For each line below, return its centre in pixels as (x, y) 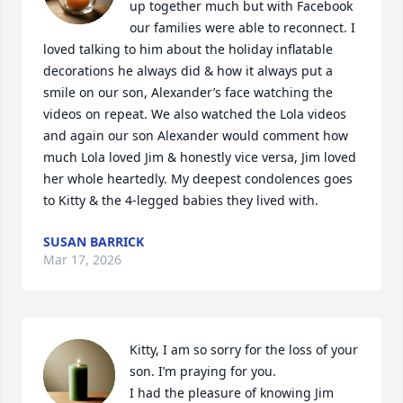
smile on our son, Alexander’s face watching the (188, 92)
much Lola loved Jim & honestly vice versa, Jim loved (200, 157)
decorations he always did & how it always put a (188, 71)
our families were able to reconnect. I (242, 27)
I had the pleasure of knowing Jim (232, 393)
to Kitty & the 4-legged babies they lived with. (181, 200)
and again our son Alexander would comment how (196, 135)
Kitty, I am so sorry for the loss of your (244, 349)
